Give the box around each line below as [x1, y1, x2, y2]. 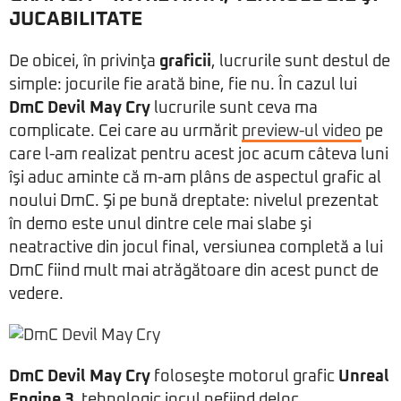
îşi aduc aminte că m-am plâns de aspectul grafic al [9, 170, 381, 186]
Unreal [338, 369, 389, 385]
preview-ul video [242, 124, 362, 140]
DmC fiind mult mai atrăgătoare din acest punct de [9, 263, 379, 279]
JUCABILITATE [9, 10, 142, 30]
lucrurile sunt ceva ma [150, 100, 318, 116]
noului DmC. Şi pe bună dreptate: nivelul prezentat [9, 193, 379, 209]
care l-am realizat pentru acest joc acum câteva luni [9, 147, 388, 163]
